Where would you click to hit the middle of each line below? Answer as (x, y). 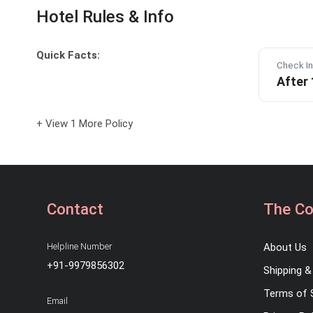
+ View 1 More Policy (85, 124)
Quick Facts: (68, 56)
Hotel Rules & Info (107, 17)
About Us (285, 248)
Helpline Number (79, 247)
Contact (75, 209)
